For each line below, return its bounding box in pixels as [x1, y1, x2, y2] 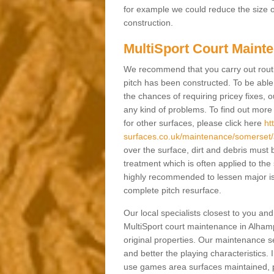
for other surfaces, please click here [123, 118, 264, 128]
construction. [123, 18, 176, 28]
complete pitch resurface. [123, 185, 221, 196]
